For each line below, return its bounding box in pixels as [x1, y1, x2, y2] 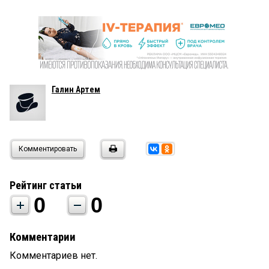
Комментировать [19, 144, 77, 153]
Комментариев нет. [10, 249, 97, 261]
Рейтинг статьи [10, 178, 82, 192]
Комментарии [10, 230, 76, 244]
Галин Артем [52, 84, 100, 94]
